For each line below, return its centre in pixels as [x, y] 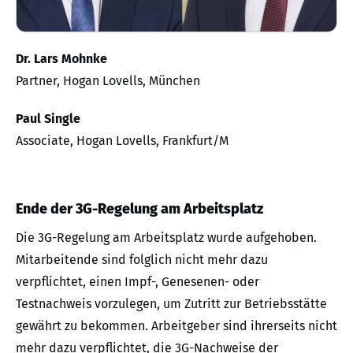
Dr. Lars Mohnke [61, 59]
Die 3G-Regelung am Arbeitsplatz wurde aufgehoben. [166, 238]
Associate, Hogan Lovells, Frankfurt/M [122, 141]
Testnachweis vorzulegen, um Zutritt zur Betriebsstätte [171, 304]
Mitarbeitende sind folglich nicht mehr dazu [142, 260]
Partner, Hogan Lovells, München [108, 81]
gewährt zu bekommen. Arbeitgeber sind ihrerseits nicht [176, 326]
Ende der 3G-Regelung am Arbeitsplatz [139, 209]
